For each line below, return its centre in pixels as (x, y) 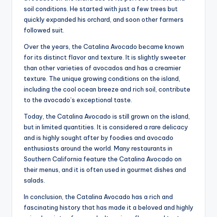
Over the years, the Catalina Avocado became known (104, 46)
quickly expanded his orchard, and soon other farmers (104, 19)
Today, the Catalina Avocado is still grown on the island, (107, 116)
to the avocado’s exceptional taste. (78, 100)
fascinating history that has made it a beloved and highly (108, 207)
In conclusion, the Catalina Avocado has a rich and (98, 196)
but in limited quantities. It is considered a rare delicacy (106, 127)
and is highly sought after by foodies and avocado (99, 137)
